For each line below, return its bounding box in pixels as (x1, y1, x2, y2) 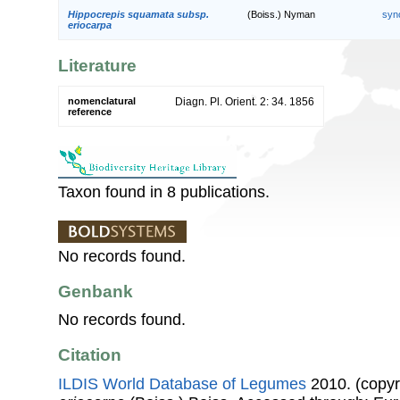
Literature (58, 56, 137, 76)
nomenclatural (68, 95, 136, 106)
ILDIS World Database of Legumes (58, 374, 306, 393)
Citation (58, 346, 121, 365)
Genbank (58, 281, 133, 301)
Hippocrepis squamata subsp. (68, 8, 209, 20)
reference (68, 105, 112, 117)
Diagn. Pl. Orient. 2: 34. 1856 (175, 95, 314, 108)
